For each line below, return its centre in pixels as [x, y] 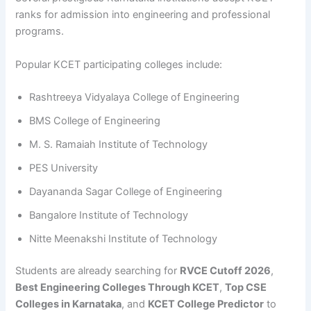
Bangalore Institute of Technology [109, 216]
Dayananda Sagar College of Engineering [126, 192]
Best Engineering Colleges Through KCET [118, 287]
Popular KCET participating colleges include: [119, 64]
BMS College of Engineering [95, 121]
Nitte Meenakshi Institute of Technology [124, 239]
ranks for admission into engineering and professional [143, 15]
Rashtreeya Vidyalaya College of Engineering [135, 98]
